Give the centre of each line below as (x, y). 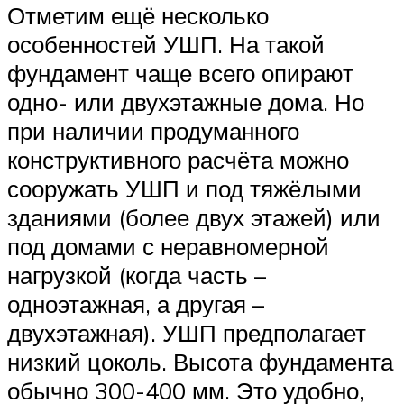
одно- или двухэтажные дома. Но (186, 102)
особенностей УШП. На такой (166, 45)
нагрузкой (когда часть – (137, 275)
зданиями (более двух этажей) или (194, 218)
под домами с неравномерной (168, 247)
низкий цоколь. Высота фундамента (200, 362)
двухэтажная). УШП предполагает (187, 333)
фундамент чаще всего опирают (180, 73)
